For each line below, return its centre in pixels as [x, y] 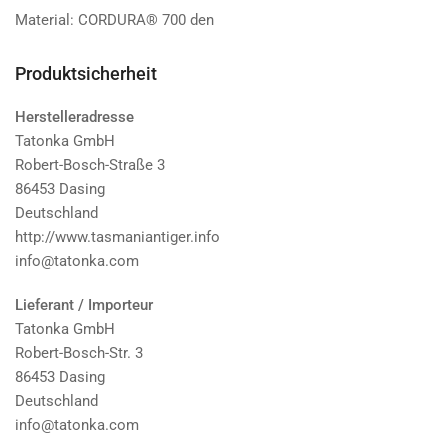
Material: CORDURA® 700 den [114, 20]
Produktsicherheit [86, 74]
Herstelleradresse [74, 117]
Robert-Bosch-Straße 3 [90, 165]
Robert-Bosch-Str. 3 [79, 353]
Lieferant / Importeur [84, 305]
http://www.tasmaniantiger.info [117, 237]
